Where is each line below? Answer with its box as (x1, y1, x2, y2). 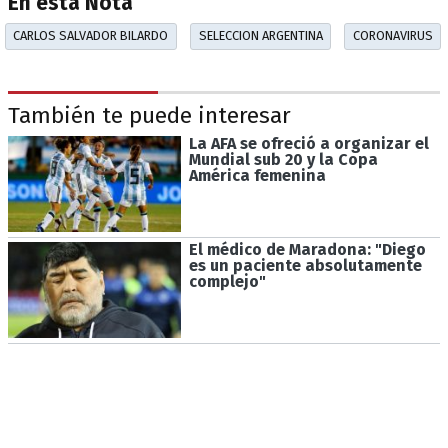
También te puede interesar (8, 102, 291, 130)
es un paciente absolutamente (188, 256, 422, 276)
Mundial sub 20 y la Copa (188, 149, 378, 169)
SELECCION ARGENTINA (198, 28, 323, 44)
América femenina (188, 165, 326, 185)
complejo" (188, 272, 266, 292)
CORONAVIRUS (352, 28, 433, 44)
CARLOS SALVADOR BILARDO (13, 28, 169, 44)
